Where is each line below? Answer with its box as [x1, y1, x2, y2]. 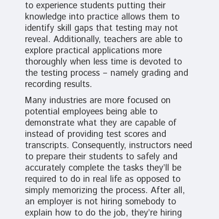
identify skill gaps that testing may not [24, 22, 178, 35]
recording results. [24, 78, 92, 91]
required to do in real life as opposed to [24, 173, 180, 186]
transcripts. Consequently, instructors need [24, 139, 192, 152]
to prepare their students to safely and [24, 150, 177, 163]
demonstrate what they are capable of [24, 116, 176, 130]
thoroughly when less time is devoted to [24, 55, 182, 68]
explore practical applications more [24, 44, 162, 57]
